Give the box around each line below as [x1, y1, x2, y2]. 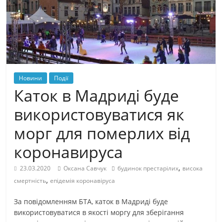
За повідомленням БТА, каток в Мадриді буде [14, 196, 168, 206]
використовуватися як [14, 103, 185, 125]
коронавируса [14, 141, 123, 163]
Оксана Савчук [63, 164, 107, 172]
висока [182, 164, 203, 172]
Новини [19, 73, 43, 82]
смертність [14, 176, 47, 185]
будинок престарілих [117, 164, 179, 172]
